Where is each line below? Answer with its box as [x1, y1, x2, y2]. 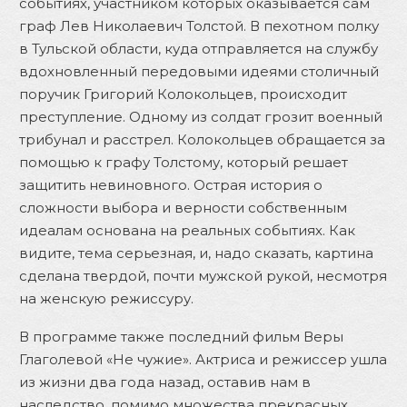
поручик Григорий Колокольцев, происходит [19, 85, 347, 103]
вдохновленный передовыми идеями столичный [19, 63, 379, 80]
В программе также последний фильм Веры [19, 327, 343, 345]
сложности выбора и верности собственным [19, 199, 347, 216]
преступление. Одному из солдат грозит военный [19, 108, 382, 125]
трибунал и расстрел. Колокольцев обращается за [19, 131, 385, 148]
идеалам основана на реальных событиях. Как [19, 222, 355, 239]
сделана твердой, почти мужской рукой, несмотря [19, 267, 387, 284]
